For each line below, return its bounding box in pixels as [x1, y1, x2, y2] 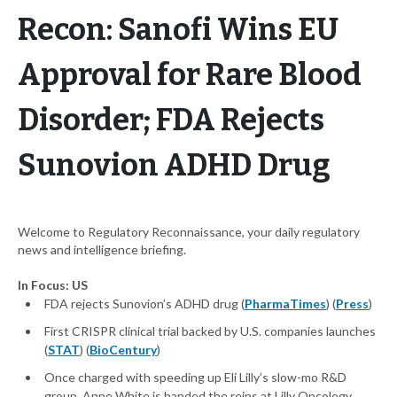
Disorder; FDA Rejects [18, 102, 324, 139]
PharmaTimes [245, 296, 326, 312]
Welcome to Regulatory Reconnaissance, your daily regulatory [18, 224, 360, 240]
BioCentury [90, 342, 157, 358]
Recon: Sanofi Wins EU [18, 12, 339, 49]
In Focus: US [18, 277, 88, 293]
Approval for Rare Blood [18, 57, 362, 94]
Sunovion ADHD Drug [18, 147, 331, 184]
